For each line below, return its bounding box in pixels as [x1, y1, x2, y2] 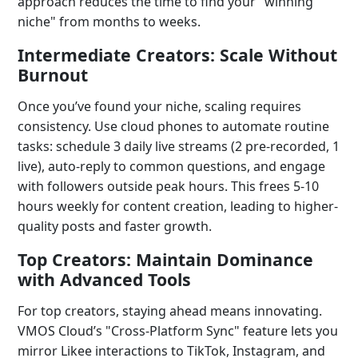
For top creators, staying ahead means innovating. [18, 302, 322, 320]
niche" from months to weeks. [18, 13, 201, 30]
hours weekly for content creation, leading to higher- [18, 197, 338, 215]
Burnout [18, 63, 88, 86]
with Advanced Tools [18, 268, 191, 291]
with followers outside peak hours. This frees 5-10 [18, 177, 319, 195]
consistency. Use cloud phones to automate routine [18, 117, 329, 135]
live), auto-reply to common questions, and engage [18, 157, 325, 175]
